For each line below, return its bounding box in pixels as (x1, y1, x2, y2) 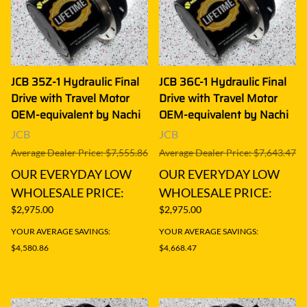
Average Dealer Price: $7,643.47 (159, 146, 296, 158)
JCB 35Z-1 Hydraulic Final (11, 73, 139, 90)
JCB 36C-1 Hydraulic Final (159, 73, 286, 90)
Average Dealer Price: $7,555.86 (11, 146, 148, 158)
